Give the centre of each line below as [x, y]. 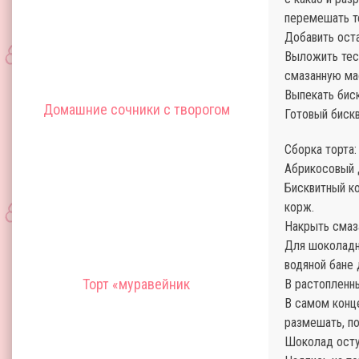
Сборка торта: [321, 149]
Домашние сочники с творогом [136, 109]
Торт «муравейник [136, 284]
